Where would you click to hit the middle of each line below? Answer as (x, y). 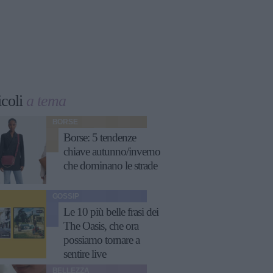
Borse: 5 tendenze (99, 138)
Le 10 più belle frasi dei (111, 212)
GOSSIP (66, 196)
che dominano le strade (110, 166)
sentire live (84, 254)
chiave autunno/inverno (112, 152)
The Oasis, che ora (101, 226)
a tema (46, 101)
